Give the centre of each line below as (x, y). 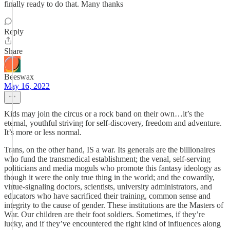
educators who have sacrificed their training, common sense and (107, 196)
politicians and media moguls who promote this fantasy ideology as (112, 168)
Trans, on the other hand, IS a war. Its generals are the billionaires (110, 150)
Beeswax (19, 77)
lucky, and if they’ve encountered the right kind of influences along (112, 224)
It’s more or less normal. (43, 132)
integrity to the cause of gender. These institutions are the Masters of (114, 205)
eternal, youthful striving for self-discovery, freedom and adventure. (113, 123)
